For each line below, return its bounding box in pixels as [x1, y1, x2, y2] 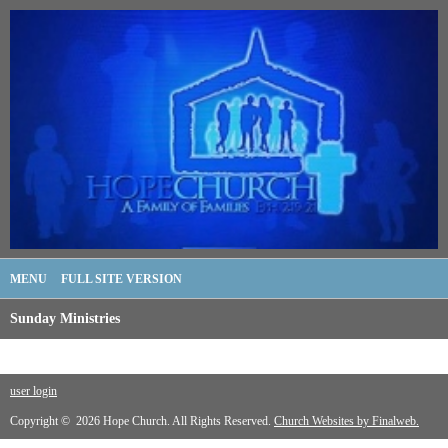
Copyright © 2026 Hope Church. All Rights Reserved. [10, 414, 274, 429]
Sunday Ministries [10, 311, 120, 327]
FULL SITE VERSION [61, 272, 182, 287]
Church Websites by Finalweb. [274, 414, 419, 429]
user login [10, 384, 57, 399]
